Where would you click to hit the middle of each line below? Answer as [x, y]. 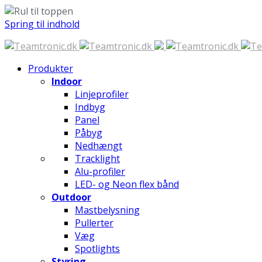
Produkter [51, 68]
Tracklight [97, 158]
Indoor [67, 81]
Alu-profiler [100, 171]
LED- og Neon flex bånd [127, 184]
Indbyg [90, 107]
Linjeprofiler [102, 94]
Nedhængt [99, 146]
